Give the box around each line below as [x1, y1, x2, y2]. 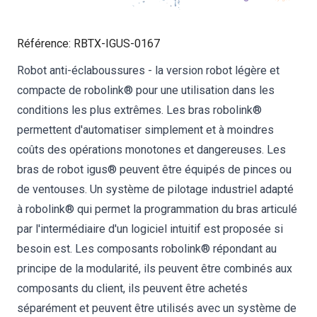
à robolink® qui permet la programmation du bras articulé [17, 202, 297, 216]
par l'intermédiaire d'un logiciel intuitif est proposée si [17, 222, 283, 236]
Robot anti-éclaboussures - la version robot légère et [17, 64, 279, 77]
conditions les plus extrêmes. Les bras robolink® [17, 103, 262, 117]
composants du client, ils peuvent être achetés [17, 282, 248, 295]
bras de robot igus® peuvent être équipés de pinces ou [17, 163, 292, 176]
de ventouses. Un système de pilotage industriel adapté [17, 183, 294, 196]
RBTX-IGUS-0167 [74, 37, 160, 50]
